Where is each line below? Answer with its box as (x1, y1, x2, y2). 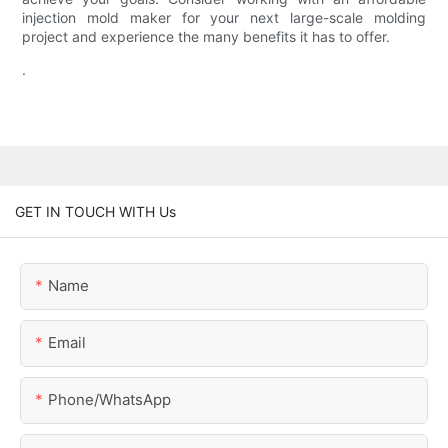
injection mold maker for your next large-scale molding (22, 9, 426, 27)
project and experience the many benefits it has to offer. (22, 28, 391, 46)
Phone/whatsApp (48, 389, 171, 409)
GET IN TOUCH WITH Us (15, 202, 176, 220)
